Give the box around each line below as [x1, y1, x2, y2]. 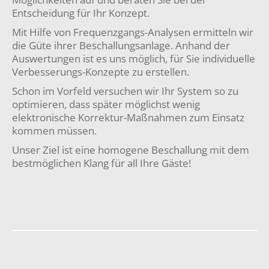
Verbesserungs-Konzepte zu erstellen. [12, 65, 189, 79]
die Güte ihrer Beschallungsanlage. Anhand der [12, 38, 230, 52]
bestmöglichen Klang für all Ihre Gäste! [12, 156, 191, 170]
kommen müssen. [12, 124, 97, 138]
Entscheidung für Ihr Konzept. [12, 6, 150, 20]
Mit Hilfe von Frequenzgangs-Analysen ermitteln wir [12, 25, 253, 39]
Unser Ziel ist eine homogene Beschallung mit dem [12, 143, 249, 157]
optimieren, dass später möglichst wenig [12, 97, 200, 111]
